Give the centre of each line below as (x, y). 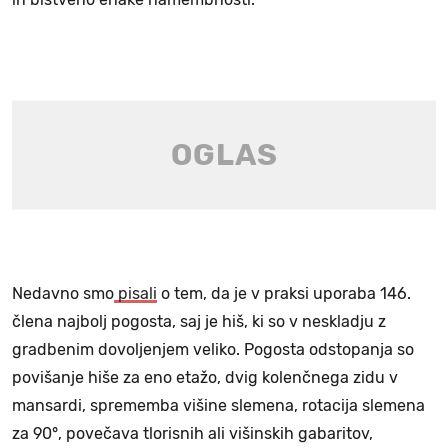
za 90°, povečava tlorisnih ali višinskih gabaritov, (192, 433)
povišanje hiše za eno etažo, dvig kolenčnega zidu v (205, 377)
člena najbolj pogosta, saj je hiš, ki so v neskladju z (199, 321)
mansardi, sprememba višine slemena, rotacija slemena (218, 405)
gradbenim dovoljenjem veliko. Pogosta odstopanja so (213, 349)
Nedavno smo (63, 293)
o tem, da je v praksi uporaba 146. (284, 293)
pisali (135, 293)
